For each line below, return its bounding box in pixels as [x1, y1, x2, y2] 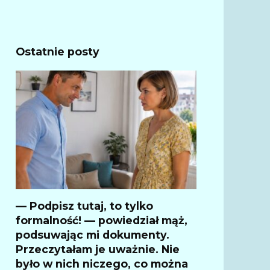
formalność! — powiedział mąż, [16, 213, 187, 227]
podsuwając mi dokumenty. [16, 228, 169, 241]
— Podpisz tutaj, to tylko [16, 199, 153, 212]
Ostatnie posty [16, 45, 99, 58]
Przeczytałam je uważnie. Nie [16, 242, 180, 256]
